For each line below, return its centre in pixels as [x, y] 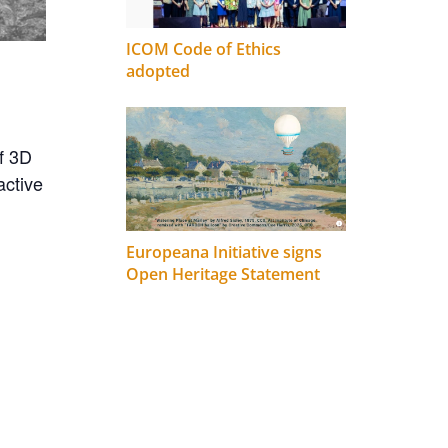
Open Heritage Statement [223, 273]
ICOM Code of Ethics [203, 49]
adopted [158, 71]
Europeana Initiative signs [224, 251]
